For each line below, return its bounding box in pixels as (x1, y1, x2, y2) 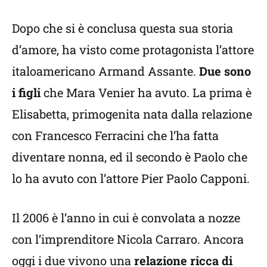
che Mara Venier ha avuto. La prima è (41, 84, 252, 100)
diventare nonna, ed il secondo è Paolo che (12, 148, 247, 164)
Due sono (199, 63, 251, 79)
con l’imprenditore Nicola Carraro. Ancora (12, 231, 244, 247)
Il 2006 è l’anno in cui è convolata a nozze (12, 209, 240, 225)
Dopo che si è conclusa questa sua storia (12, 20, 233, 36)
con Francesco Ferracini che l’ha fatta (12, 127, 219, 143)
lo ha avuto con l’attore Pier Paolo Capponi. (12, 170, 250, 186)
